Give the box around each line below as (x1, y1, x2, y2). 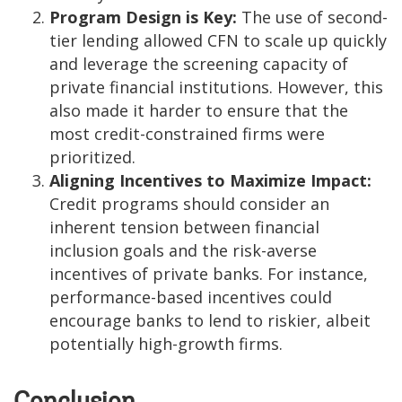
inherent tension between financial (49, 215, 319, 238)
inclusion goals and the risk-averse (49, 239, 317, 261)
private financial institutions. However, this (49, 75, 383, 98)
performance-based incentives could (49, 285, 332, 308)
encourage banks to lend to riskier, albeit (49, 309, 371, 331)
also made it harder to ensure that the (49, 99, 348, 121)
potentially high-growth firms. (49, 332, 283, 354)
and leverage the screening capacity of (49, 52, 348, 74)
